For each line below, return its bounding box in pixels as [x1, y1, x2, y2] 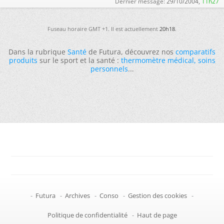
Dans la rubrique [8, 46, 67, 56]
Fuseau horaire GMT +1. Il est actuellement [47, 24, 159, 32]
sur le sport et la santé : [37, 55, 121, 65]
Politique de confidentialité [47, 210, 127, 219]
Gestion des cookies [128, 190, 187, 200]
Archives [65, 190, 90, 200]
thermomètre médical [120, 55, 194, 65]
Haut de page [136, 210, 177, 219]
